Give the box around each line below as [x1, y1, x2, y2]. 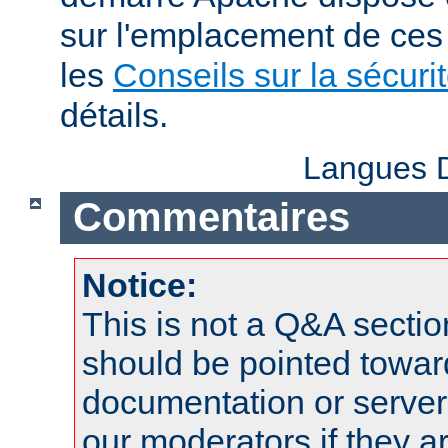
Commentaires [72, 195, 350, 240]
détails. [60, 95, 168, 134]
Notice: [82, 266, 197, 305]
